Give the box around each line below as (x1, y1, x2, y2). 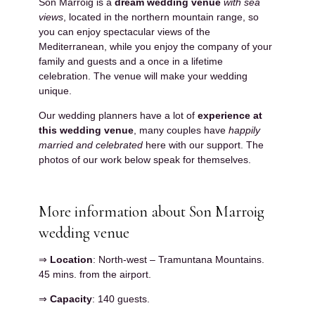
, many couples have (134, 124, 229, 136)
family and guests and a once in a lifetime (39, 55, 223, 67)
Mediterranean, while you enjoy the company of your (39, 40, 272, 52)
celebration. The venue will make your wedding (39, 70, 247, 82)
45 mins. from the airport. (39, 268, 151, 280)
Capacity (50, 292, 92, 304)
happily (229, 124, 260, 136)
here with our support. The (143, 139, 264, 150)
